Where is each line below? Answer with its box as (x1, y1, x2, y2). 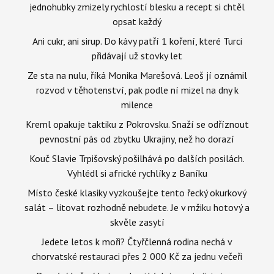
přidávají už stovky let (92, 49, 182, 62)
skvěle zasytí (109, 215, 165, 228)
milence (121, 98, 153, 111)
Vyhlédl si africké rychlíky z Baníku (67, 166, 207, 179)
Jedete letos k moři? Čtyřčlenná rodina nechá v (42, 235, 232, 248)
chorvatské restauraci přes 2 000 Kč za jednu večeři (32, 250, 242, 262)
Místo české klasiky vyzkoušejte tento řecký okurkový (28, 186, 246, 199)
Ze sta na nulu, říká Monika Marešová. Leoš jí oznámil (27, 68, 247, 81)
